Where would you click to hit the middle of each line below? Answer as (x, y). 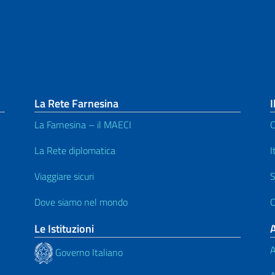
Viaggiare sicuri (64, 176)
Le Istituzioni (64, 229)
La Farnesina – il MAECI (83, 125)
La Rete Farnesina (76, 104)
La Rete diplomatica (75, 151)
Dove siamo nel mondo (81, 202)
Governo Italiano (88, 252)
